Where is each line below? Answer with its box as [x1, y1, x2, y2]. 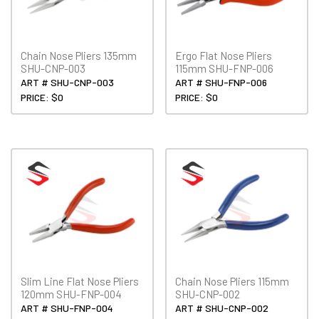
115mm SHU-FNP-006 [175, 61, 274, 75]
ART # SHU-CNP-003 [21, 75, 114, 88]
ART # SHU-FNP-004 [21, 302, 113, 315]
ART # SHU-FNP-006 [175, 75, 268, 88]
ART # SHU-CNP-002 [175, 302, 269, 315]
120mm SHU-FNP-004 [21, 288, 122, 301]
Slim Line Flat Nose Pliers [21, 275, 139, 288]
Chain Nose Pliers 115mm [175, 275, 290, 288]
